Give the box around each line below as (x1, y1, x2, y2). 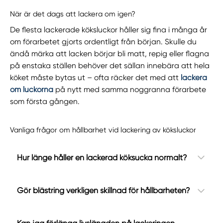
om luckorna (10, 85, 54, 95)
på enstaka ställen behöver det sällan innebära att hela (10, 61, 210, 71)
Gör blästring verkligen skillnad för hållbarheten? (16, 186, 190, 196)
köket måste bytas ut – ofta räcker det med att (10, 73, 181, 83)
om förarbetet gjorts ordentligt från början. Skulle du (10, 37, 197, 47)
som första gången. (10, 97, 80, 107)
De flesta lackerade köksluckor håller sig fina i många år (10, 25, 208, 35)
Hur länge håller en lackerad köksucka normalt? (16, 152, 187, 162)
